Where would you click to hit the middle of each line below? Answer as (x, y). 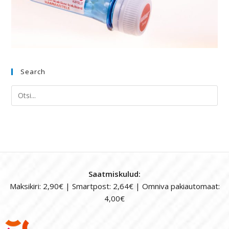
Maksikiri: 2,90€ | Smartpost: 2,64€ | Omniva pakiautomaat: (114, 186)
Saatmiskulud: (114, 174)
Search (33, 71)
